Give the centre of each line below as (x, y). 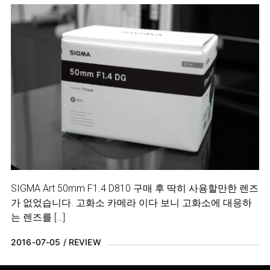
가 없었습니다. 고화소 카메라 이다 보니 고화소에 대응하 (131, 202)
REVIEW (85, 242)
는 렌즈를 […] (38, 217)
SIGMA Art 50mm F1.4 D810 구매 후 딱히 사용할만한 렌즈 (135, 188)
